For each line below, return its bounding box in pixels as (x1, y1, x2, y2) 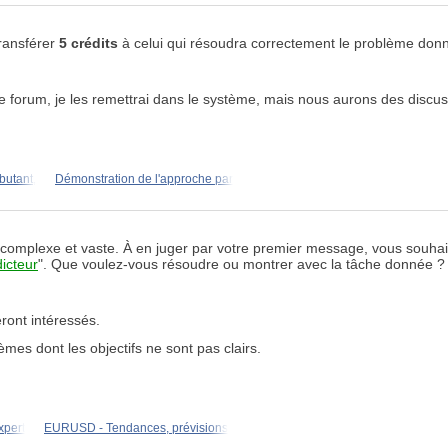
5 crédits (59, 34, 118, 51)
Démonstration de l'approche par (55, 171, 233, 186)
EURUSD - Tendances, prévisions (44, 420, 228, 435)
